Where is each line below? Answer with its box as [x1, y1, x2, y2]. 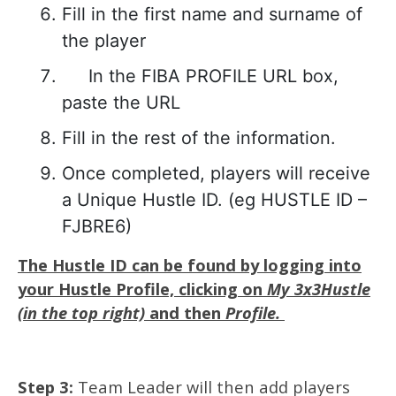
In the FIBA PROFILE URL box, [62, 65, 339, 87]
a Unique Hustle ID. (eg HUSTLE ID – [62, 189, 367, 210]
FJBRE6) [62, 216, 132, 237]
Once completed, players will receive [62, 163, 370, 184]
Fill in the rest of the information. [62, 127, 336, 148]
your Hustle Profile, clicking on [18, 278, 267, 300]
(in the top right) [18, 301, 149, 324]
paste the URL [62, 92, 180, 113]
